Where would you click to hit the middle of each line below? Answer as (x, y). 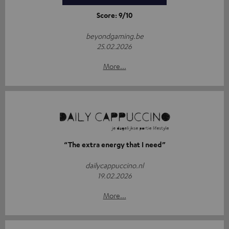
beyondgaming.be (114, 36)
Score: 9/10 (114, 15)
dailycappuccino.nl (114, 165)
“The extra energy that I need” (114, 145)
